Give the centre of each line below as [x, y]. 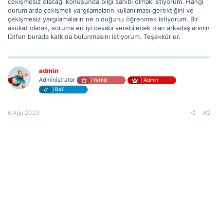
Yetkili [100, 80]
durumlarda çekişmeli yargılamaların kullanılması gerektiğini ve [101, 10]
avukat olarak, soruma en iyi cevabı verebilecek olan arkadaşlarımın [109, 27]
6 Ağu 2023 [24, 112]
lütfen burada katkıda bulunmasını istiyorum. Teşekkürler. [94, 36]
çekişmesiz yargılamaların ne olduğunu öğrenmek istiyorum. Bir [103, 19]
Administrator [57, 79]
